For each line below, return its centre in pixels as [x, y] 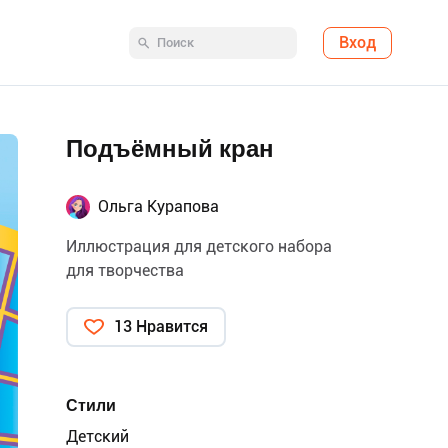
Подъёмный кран [170, 149]
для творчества [125, 270]
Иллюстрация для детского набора [199, 246]
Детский [97, 436]
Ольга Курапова [158, 206]
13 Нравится [161, 326]
